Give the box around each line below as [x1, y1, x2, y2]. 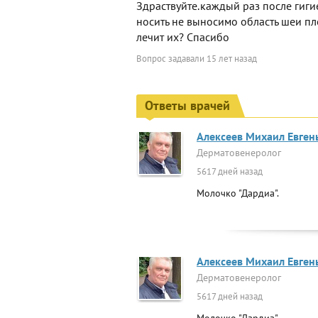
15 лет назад [207, 53, 257, 65]
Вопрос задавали [136, 53, 207, 65]
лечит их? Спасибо [136, 30, 229, 44]
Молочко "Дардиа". [197, 187, 279, 199]
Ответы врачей [145, 97, 230, 114]
